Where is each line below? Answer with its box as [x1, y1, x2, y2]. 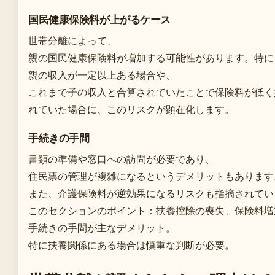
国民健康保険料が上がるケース [28, 13, 171, 26]
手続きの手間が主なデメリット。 [28, 221, 176, 234]
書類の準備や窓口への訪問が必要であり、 [28, 152, 215, 165]
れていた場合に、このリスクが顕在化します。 [28, 103, 234, 115]
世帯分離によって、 [28, 34, 117, 47]
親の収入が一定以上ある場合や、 [28, 68, 176, 81]
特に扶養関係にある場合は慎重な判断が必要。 [28, 238, 234, 251]
